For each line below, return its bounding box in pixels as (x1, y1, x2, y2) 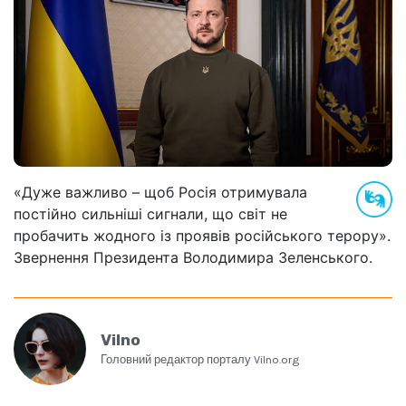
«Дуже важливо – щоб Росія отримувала (14, 182, 307, 201)
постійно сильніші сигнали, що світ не (14, 204, 287, 223)
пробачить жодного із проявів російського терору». (14, 226, 391, 245)
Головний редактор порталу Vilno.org (101, 353, 299, 367)
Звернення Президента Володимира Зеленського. (14, 247, 372, 266)
